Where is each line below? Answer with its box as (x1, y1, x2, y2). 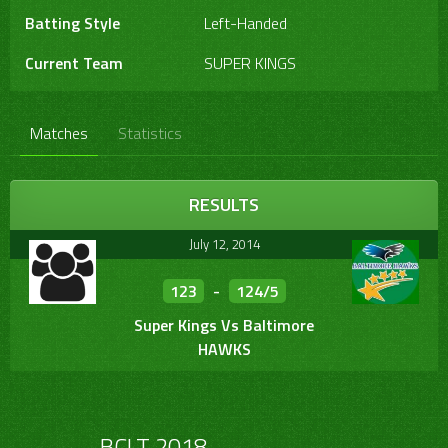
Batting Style (25, 11, 120, 36)
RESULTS (189, 191, 259, 219)
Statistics (118, 121, 182, 146)
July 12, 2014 (188, 234, 260, 255)
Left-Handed (204, 11, 288, 36)
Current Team (25, 51, 123, 76)
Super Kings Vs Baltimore (134, 313, 314, 338)
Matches (30, 121, 88, 146)
